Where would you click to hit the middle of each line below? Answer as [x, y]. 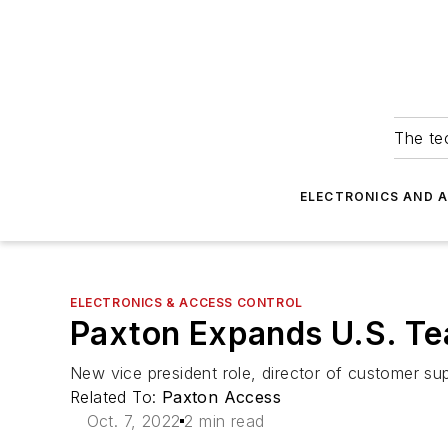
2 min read [224, 421]
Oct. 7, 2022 [133, 421]
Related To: [116, 397]
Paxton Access [221, 397]
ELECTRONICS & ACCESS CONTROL [186, 302]
